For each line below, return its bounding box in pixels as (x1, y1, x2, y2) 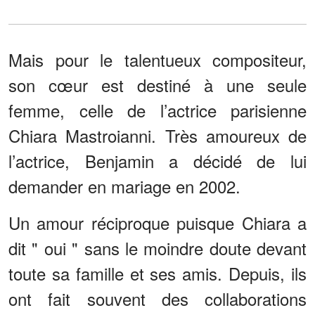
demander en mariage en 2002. (8, 173, 240, 198)
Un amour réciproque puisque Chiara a (8, 210, 307, 235)
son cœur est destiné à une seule (8, 72, 307, 97)
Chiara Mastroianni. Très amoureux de (8, 122, 307, 148)
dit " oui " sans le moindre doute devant (8, 235, 307, 260)
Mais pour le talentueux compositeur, (8, 46, 307, 72)
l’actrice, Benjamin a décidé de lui (8, 148, 307, 173)
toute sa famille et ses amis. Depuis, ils (8, 260, 307, 285)
